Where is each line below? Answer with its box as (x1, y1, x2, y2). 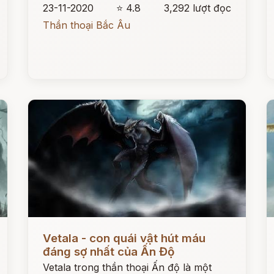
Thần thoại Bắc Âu (43, 19, 131, 31)
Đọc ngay (28, 223, 73, 235)
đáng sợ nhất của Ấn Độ (43, 245, 175, 259)
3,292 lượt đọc (163, 2, 231, 14)
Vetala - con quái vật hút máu (43, 231, 206, 245)
